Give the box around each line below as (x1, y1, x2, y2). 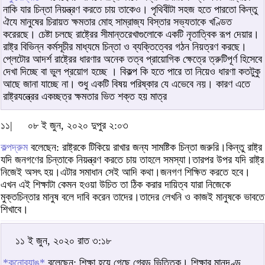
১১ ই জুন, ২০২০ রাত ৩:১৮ (15, 234, 111, 247)
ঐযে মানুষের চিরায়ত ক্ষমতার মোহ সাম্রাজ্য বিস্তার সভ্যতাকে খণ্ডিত (3, 15, 232, 28)
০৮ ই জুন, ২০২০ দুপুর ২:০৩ (28, 119, 128, 131)
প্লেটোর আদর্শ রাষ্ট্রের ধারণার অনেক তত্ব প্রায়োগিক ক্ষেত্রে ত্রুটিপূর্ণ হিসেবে (3, 53, 262, 65)
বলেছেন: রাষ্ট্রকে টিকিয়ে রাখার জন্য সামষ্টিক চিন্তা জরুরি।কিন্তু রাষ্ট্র (28, 141, 262, 153)
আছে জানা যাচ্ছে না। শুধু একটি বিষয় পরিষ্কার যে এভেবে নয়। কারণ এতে (3, 77, 250, 90)
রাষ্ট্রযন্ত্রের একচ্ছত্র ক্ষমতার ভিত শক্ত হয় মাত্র (3, 90, 167, 102)
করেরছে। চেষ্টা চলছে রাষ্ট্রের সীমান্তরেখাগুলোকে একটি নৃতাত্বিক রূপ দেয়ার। (3, 28, 259, 40)
